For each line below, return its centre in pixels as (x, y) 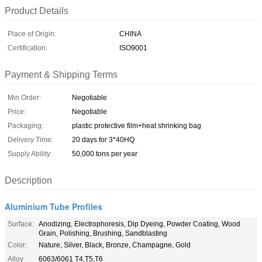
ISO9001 (133, 48)
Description (28, 180)
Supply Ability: (30, 154)
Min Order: (24, 97)
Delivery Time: (30, 139)
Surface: (21, 224)
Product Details (37, 11)
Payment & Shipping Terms (61, 74)
